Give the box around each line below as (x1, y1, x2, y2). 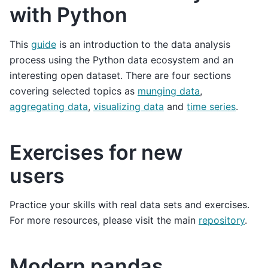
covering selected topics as (10, 84, 138, 97)
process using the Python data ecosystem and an (10, 53, 233, 66)
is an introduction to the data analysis (56, 38, 230, 50)
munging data (138, 84, 200, 97)
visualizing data (93, 100, 164, 112)
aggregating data (10, 100, 88, 112)
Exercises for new (10, 139, 182, 165)
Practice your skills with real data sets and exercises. (10, 199, 249, 211)
